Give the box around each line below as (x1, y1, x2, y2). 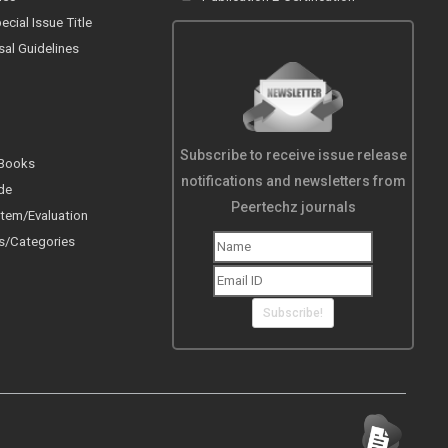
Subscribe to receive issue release (179, 147, 407, 164)
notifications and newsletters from (180, 173, 406, 190)
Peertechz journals (230, 199, 356, 216)
